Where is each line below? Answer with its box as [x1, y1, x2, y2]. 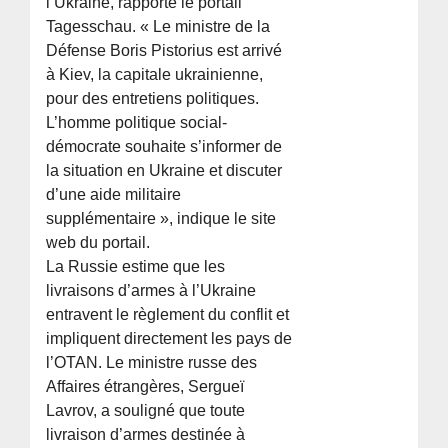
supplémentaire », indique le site [46, 210, 277, 228]
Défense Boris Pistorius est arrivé [46, 42, 283, 60]
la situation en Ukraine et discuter [46, 162, 283, 180]
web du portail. [46, 234, 151, 252]
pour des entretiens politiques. [46, 90, 260, 108]
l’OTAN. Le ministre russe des [46, 354, 258, 372]
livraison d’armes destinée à [46, 426, 246, 444]
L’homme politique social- [46, 114, 228, 132]
